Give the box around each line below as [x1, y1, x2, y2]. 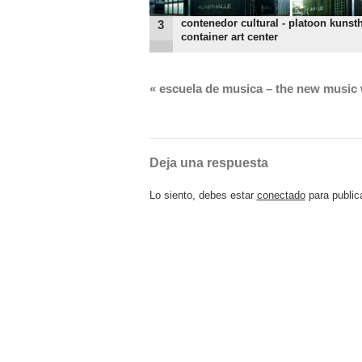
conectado [256, 188, 305, 201]
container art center [180, 30, 278, 43]
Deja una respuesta [149, 155, 268, 170]
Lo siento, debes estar [149, 188, 257, 201]
